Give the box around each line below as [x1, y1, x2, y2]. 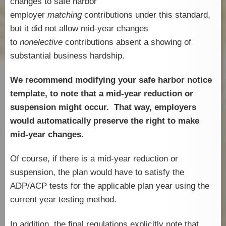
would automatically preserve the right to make [10, 116, 199, 126]
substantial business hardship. [10, 50, 125, 61]
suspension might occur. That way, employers [10, 102, 196, 112]
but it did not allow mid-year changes [10, 23, 148, 33]
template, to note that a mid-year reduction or [10, 89, 193, 98]
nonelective [20, 37, 63, 47]
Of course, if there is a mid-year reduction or [10, 154, 178, 164]
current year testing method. [10, 195, 117, 205]
